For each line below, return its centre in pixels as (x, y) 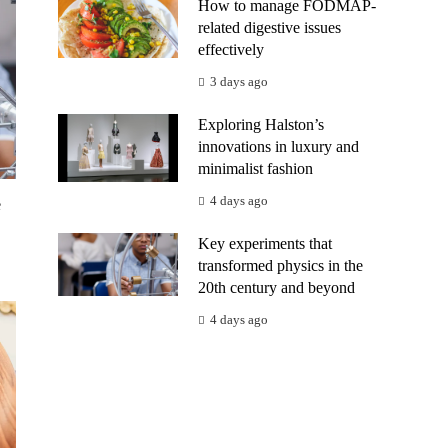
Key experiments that (265, 243)
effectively (231, 49)
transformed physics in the (280, 265)
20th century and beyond (276, 287)
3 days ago (239, 82)
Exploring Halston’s (261, 124)
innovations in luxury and (278, 146)
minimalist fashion (255, 168)
